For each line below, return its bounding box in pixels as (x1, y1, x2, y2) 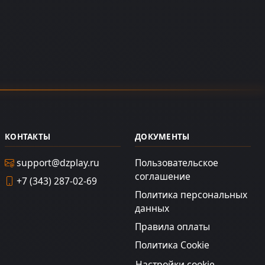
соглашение (135, 170, 190, 183)
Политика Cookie (135, 238, 209, 252)
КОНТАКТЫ (5, 131, 51, 143)
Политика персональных (135, 188, 247, 202)
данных (135, 202, 169, 215)
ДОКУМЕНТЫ (135, 131, 190, 143)
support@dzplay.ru (14, 156, 99, 170)
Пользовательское (135, 156, 218, 170)
